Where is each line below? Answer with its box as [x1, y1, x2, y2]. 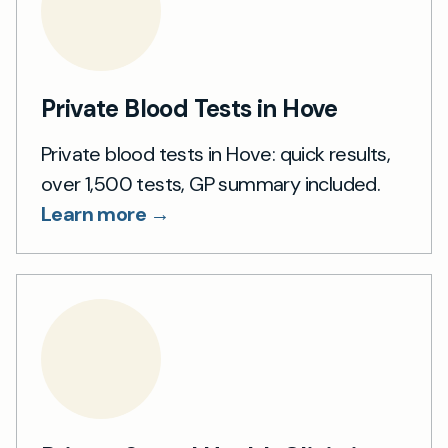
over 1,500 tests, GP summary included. [41, 171, 381, 197]
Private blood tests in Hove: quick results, [41, 141, 391, 167]
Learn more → [41, 201, 170, 227]
